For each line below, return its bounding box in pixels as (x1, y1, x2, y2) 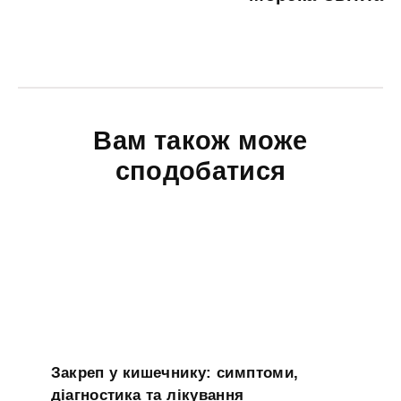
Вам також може (93, 125, 308, 155)
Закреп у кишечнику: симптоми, (50, 363, 299, 381)
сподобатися (115, 156, 286, 185)
